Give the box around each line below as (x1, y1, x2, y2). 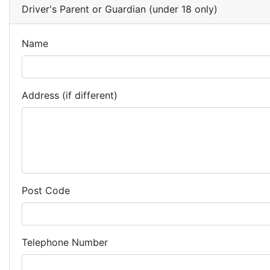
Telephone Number (22, 236, 108, 248)
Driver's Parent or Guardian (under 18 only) (22, 3, 218, 15)
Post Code (22, 184, 70, 196)
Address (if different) (22, 89, 118, 101)
